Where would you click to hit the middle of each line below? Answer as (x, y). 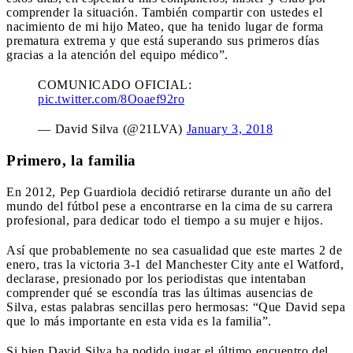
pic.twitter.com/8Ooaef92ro (111, 98)
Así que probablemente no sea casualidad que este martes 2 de (174, 250)
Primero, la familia (71, 160)
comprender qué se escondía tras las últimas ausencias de (160, 292)
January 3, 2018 (229, 128)
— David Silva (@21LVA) (112, 128)
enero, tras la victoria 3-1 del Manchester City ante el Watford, (175, 264)
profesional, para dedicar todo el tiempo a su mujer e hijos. (165, 220)
